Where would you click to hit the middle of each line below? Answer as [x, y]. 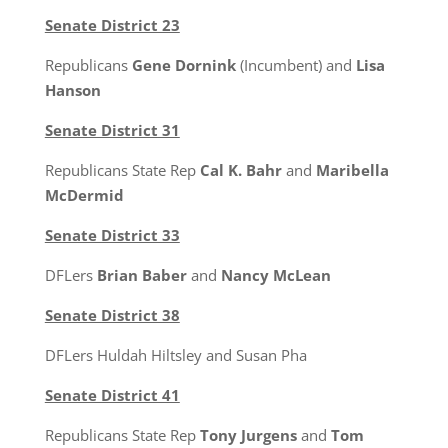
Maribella [352, 170]
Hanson [72, 90]
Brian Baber [141, 275]
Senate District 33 [112, 235]
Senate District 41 [112, 395]
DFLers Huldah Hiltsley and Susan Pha [175, 355]
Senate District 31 [112, 130]
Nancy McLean [275, 275]
